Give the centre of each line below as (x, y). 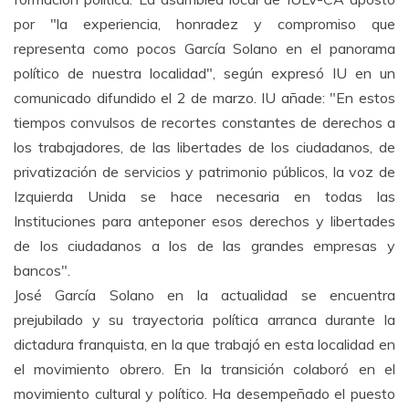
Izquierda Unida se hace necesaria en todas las (204, 196)
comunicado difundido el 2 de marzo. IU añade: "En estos (204, 98)
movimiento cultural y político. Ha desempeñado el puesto (204, 393)
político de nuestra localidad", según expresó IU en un (204, 73)
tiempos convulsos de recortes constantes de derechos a (204, 122)
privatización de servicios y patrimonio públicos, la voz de (204, 172)
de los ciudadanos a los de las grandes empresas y (204, 246)
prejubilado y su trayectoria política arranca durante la (204, 320)
